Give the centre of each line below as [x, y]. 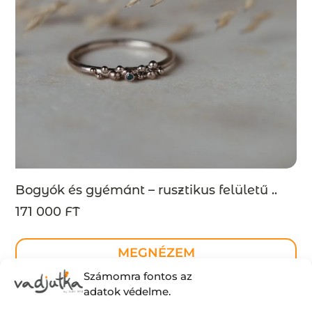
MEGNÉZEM [156, 253]
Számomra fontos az [138, 276]
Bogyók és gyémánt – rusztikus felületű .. [147, 190]
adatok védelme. [127, 291]
